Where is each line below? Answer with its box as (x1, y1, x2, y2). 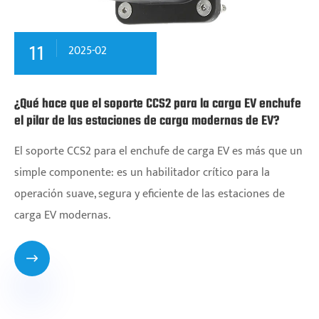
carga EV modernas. (14, 205, 110, 225)
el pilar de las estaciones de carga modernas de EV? (14, 110, 279, 132)
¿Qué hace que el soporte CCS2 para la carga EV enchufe (14, 93, 301, 115)
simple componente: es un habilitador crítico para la (14, 162, 270, 182)
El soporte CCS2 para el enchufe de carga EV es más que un (14, 141, 303, 161)
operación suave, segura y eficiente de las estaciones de (14, 184, 285, 204)
